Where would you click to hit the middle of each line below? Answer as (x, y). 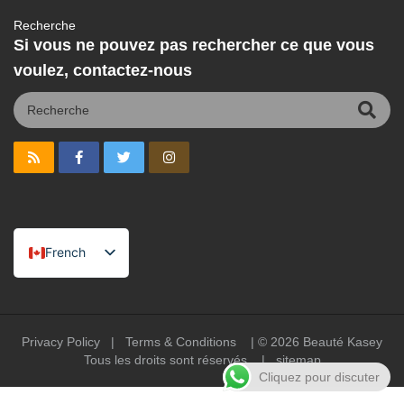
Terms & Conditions (181, 341)
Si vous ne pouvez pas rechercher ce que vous (194, 45)
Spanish (69, 312)
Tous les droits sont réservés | (179, 359)
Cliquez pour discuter (319, 377)
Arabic (64, 372)
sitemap (298, 359)
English (66, 282)
